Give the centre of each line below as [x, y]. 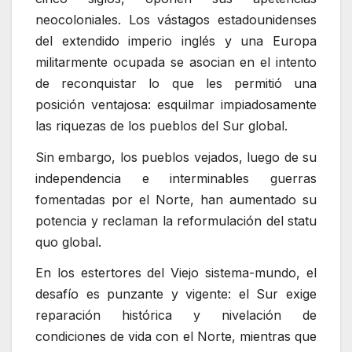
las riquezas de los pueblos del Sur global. [161, 125]
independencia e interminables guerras [176, 178]
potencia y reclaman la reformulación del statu [176, 220]
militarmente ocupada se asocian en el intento [176, 62]
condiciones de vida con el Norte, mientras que [176, 337]
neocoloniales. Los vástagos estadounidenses [176, 19]
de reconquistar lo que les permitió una [176, 83]
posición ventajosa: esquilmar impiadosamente [176, 104]
